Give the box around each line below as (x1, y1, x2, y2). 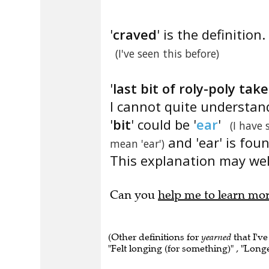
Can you (110, 187, 158, 202)
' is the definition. (157, 25, 265, 43)
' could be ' (131, 115, 196, 133)
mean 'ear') (110, 136, 165, 151)
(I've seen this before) (115, 46, 219, 61)
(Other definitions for (108, 231, 201, 243)
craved (113, 25, 157, 43)
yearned (201, 231, 231, 243)
